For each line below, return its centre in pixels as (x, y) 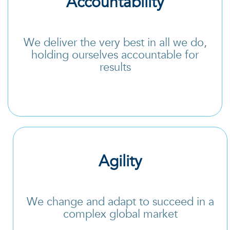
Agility (120, 161)
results (115, 67)
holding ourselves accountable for (115, 55)
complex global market (120, 214)
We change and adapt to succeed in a (120, 202)
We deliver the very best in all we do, (115, 42)
